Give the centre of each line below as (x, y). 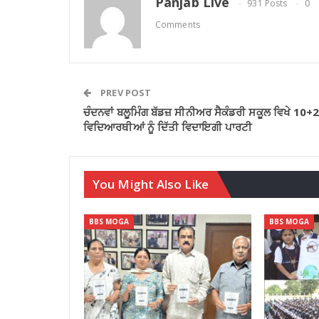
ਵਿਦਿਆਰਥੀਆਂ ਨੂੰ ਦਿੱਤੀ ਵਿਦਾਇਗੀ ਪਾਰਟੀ (168, 127)
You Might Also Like (151, 184)
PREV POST (125, 93)
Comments (178, 25)
